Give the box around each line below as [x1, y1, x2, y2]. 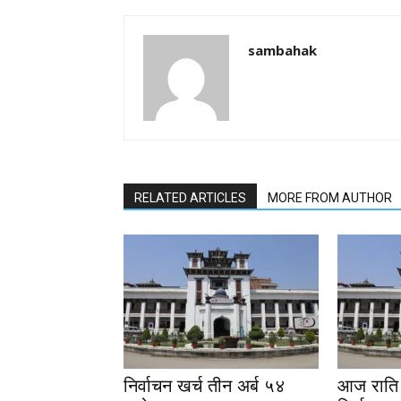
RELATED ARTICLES [134, 191, 246, 205]
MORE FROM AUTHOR [268, 191, 392, 205]
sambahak [248, 41, 317, 59]
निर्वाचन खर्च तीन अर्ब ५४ [124, 376, 286, 396]
